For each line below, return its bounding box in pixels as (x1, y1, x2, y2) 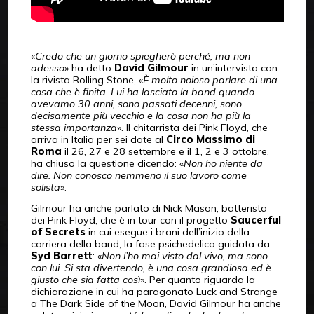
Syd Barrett (30, 249, 93, 262)
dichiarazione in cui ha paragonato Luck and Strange (30, 285, 278, 298)
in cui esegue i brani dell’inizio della (85, 225, 250, 238)
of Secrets (30, 225, 86, 238)
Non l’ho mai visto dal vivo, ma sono (101, 249, 268, 262)
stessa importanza (30, 121, 117, 134)
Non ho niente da (183, 156, 263, 170)
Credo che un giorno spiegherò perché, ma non (34, 49, 250, 62)
